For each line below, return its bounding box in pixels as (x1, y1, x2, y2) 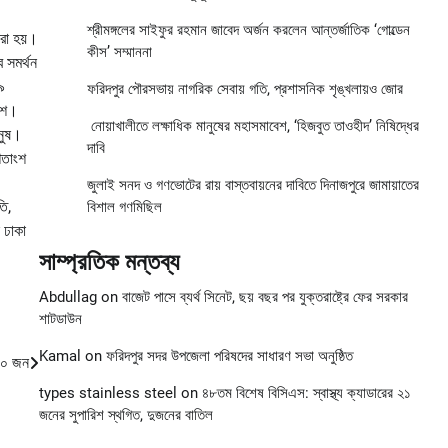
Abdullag (38, 288, 97, 307)
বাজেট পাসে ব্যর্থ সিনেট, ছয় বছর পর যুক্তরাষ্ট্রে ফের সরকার (121, 288, 408, 307)
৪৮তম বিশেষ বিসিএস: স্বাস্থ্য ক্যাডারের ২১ (201, 384, 411, 403)
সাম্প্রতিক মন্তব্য (38, 248, 179, 277)
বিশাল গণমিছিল (86, 198, 162, 217)
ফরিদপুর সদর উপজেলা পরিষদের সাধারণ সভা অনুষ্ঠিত (105, 347, 353, 366)
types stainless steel (38, 384, 177, 403)
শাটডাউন (38, 310, 82, 329)
